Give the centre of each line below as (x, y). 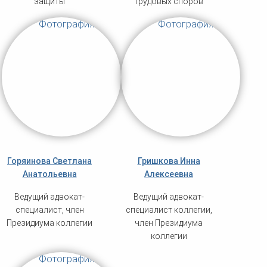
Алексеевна (169, 174)
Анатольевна (49, 174)
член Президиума (169, 223)
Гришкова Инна (169, 161)
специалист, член (49, 210)
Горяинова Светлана (49, 161)
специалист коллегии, (169, 210)
